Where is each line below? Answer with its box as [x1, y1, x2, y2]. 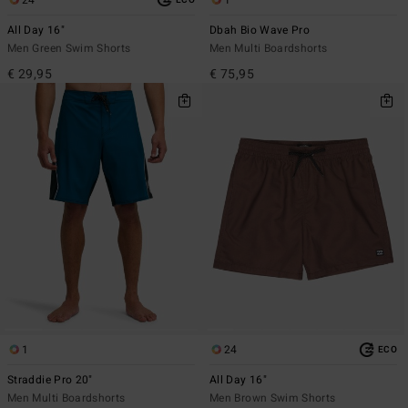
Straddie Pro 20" [7, 371, 93, 388]
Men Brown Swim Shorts [209, 389, 336, 406]
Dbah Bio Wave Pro [209, 21, 311, 38]
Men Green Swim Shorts [7, 39, 131, 56]
